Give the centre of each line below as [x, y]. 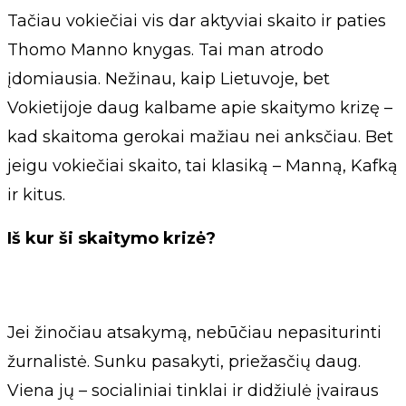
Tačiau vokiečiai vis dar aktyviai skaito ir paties [197, 20]
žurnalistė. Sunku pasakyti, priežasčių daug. [184, 361]
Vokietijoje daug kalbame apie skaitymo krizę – [200, 107]
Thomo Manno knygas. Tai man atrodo [165, 49]
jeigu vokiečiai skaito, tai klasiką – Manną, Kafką [203, 165]
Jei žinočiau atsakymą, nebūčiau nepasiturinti [194, 332]
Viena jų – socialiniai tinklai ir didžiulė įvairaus [193, 390]
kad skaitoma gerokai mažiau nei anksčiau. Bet [200, 136]
